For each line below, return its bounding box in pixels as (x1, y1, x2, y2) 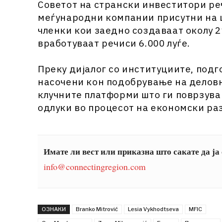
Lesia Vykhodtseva (128, 205, 179, 213)
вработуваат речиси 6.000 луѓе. (38, 37, 190, 49)
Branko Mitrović (76, 205, 118, 213)
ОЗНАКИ (42, 205, 66, 213)
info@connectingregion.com (44, 160, 146, 172)
